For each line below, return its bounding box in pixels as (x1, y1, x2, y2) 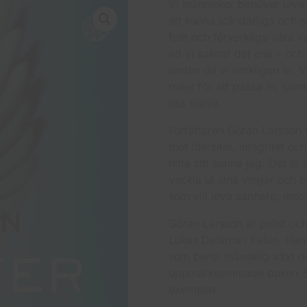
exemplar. (168, 282, 219, 297)
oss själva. (168, 96, 222, 110)
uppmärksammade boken (168, 266, 302, 280)
